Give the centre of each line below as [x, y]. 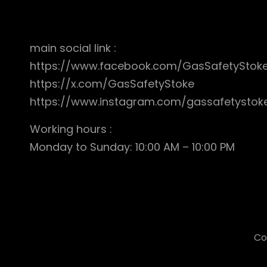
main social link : [73, 48]
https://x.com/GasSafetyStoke [112, 84]
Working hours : [71, 129]
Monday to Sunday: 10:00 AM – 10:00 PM [132, 147]
